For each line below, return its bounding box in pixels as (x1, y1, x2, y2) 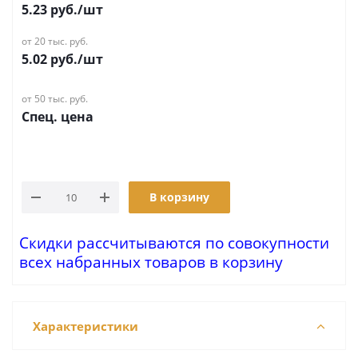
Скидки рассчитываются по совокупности (19, 233, 329, 253)
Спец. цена (22, 108, 93, 125)
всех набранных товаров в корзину (19, 252, 283, 272)
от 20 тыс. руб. (22, 34, 88, 48)
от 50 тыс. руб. (22, 92, 88, 105)
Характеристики (33, 318, 138, 334)
